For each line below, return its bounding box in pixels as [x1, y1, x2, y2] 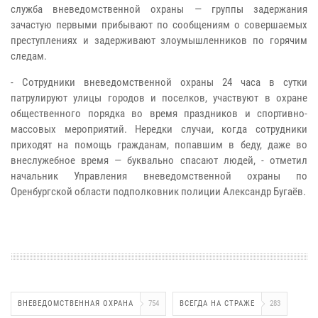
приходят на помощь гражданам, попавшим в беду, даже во [11, 138, 307, 151]
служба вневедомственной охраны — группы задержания [11, 2, 307, 16]
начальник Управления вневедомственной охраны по [11, 169, 307, 182]
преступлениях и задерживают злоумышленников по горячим [11, 33, 307, 47]
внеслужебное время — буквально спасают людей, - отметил [11, 153, 307, 167]
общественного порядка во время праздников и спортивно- [11, 106, 307, 120]
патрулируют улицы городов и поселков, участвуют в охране [11, 91, 307, 104]
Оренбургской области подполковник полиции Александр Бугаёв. [11, 185, 306, 198]
